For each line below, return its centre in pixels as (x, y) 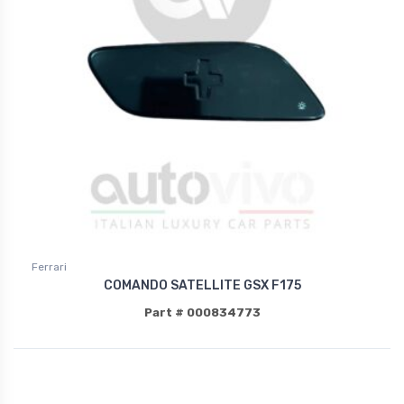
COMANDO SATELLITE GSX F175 (202, 285)
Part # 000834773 (202, 312)
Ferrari (49, 266)
